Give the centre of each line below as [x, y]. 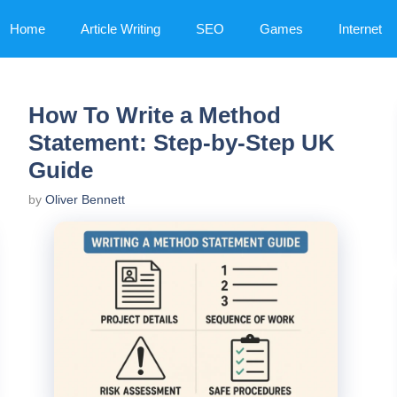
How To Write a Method [155, 115]
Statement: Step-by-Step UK [182, 143]
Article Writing [121, 29]
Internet [360, 29]
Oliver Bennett [85, 200]
